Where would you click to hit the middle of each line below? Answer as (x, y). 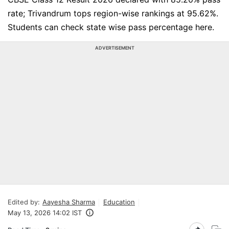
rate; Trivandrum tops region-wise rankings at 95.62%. (113, 13)
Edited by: (24, 202)
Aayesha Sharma (69, 202)
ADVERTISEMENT (114, 48)
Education (119, 202)
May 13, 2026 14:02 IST (45, 213)
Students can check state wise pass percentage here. (111, 27)
